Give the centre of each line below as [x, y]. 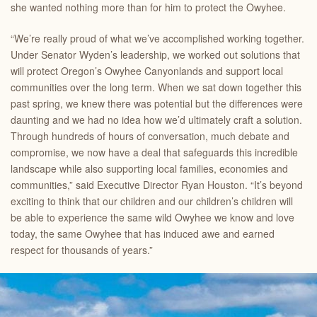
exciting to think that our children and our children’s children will [152, 201]
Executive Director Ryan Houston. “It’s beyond [200, 185]
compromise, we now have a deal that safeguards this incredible [154, 152]
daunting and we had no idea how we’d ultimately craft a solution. [156, 120]
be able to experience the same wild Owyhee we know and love [152, 217]
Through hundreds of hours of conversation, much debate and [150, 136]
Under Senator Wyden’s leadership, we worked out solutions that [155, 54]
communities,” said [54, 185]
